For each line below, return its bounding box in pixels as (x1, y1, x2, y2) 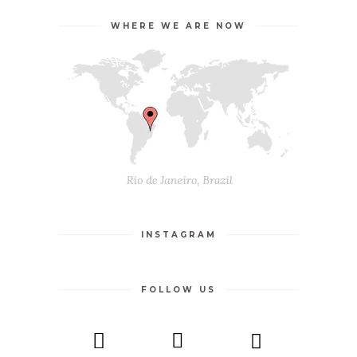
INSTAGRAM (140, 229, 217, 241)
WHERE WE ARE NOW (111, 21, 246, 32)
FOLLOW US (141, 284, 216, 296)
